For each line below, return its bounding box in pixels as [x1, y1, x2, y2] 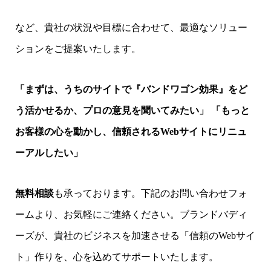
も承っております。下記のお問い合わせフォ [53, 188, 247, 199]
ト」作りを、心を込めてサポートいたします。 [15, 252, 218, 263]
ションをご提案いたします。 [15, 44, 141, 54]
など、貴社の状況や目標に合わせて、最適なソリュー [15, 22, 247, 33]
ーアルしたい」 [15, 148, 83, 158]
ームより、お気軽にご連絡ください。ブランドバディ [15, 209, 247, 220]
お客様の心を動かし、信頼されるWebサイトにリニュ [15, 126, 247, 137]
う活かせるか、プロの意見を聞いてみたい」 [15, 105, 209, 116]
